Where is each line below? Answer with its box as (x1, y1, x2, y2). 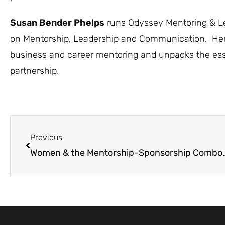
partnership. (10, 65, 59, 76)
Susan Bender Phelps (10, 17, 104, 28)
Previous (30, 133, 62, 142)
